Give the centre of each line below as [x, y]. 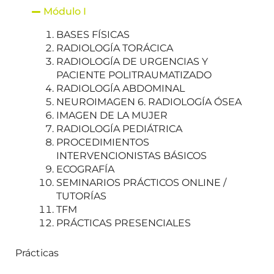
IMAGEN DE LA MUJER [112, 115]
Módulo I [65, 11]
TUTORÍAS [81, 196]
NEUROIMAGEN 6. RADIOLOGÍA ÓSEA [149, 102]
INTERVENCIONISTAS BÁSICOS [131, 156]
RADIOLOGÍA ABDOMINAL [120, 88]
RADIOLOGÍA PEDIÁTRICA [119, 129]
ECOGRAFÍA [85, 169]
